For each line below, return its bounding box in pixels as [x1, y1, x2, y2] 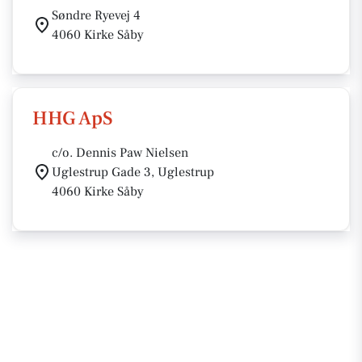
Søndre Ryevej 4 [52, 7, 141, 23]
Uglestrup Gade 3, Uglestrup [52, 164, 214, 180]
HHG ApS [32, 106, 113, 131]
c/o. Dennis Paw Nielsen [52, 145, 188, 161]
